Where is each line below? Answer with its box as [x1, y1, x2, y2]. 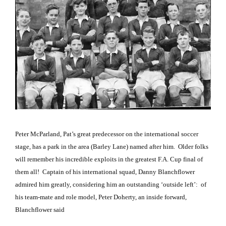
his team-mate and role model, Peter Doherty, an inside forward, [15, 193, 187, 201]
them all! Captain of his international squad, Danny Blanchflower [15, 168, 195, 176]
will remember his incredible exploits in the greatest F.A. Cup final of [15, 155, 203, 163]
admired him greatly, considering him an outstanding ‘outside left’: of [15, 181, 206, 189]
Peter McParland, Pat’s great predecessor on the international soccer [15, 130, 198, 138]
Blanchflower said [15, 206, 65, 214]
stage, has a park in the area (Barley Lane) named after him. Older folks [15, 143, 208, 151]
